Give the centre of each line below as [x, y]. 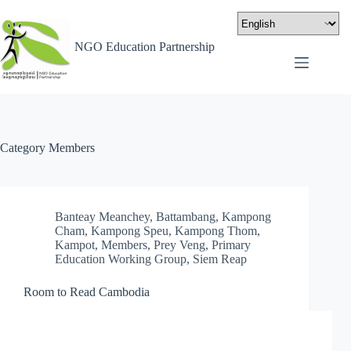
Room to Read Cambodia [87, 292]
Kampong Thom [216, 231]
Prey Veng [179, 245]
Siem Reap [220, 259]
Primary [231, 245]
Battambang [186, 217]
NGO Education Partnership [145, 47]
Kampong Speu [130, 231]
